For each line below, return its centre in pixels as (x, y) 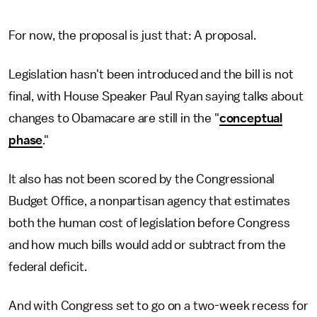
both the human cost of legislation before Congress (149, 223)
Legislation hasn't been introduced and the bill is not (151, 74)
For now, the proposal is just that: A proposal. (132, 35)
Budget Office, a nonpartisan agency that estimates (149, 201)
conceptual (251, 118)
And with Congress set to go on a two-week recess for (158, 306)
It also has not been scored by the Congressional (142, 179)
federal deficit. (49, 267)
